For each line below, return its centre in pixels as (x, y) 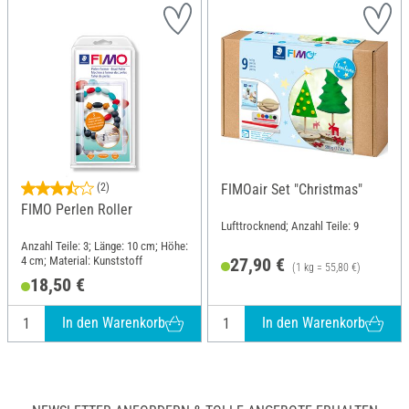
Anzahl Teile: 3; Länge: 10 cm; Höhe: (105, 246)
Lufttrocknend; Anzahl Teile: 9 (290, 225)
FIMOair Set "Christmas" (292, 189)
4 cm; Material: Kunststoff (82, 260)
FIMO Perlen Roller (77, 209)
